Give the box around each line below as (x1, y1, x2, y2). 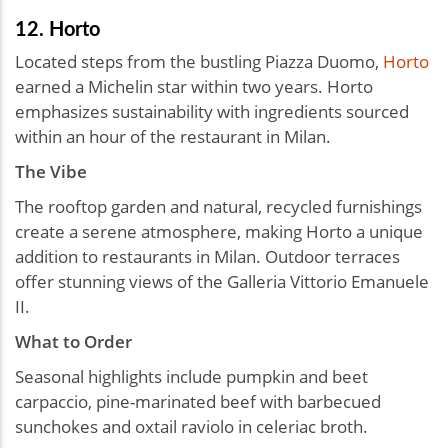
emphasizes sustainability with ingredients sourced (15, 99, 409, 123)
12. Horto (15, 13, 105, 42)
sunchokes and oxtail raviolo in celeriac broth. (15, 414, 368, 438)
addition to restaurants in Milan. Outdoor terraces (15, 244, 400, 268)
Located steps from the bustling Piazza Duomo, (15, 49, 383, 73)
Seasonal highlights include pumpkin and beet (15, 364, 368, 388)
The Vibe (15, 159, 87, 183)
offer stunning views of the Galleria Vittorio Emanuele (15, 269, 429, 293)
